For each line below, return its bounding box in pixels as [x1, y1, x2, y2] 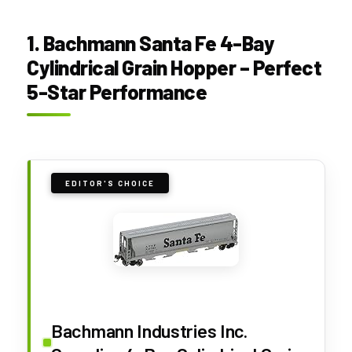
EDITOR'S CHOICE [65, 178, 155, 188]
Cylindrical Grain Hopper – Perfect [27, 54, 321, 79]
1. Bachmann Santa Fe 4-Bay [27, 30, 274, 55]
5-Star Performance [27, 79, 207, 104]
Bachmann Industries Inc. [51, 318, 247, 342]
